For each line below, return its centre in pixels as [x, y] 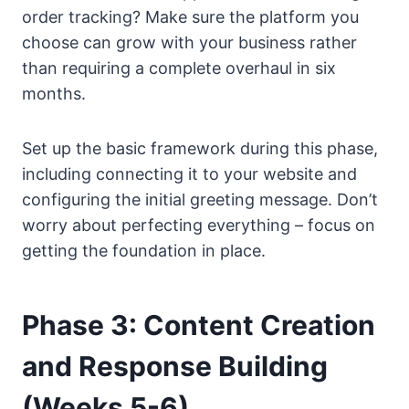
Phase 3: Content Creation [199, 325]
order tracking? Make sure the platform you [190, 16]
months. [54, 93]
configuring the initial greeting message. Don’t [200, 199]
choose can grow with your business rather [189, 42]
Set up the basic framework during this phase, [200, 148]
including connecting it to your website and [189, 173]
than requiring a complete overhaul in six [179, 68]
